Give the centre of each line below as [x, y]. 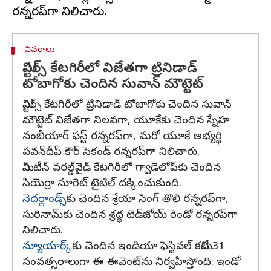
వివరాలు [41, 51]
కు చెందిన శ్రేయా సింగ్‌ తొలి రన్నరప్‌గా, [147, 200]
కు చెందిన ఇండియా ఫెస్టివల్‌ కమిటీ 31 [148, 247]
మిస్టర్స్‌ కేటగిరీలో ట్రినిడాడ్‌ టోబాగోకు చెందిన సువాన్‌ [127, 106]
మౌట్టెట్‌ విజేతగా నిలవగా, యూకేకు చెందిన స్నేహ [126, 121]
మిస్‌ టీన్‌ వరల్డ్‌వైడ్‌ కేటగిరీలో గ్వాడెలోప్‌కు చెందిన [122, 168]
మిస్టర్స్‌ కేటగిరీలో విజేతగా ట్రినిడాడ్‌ [110, 70]
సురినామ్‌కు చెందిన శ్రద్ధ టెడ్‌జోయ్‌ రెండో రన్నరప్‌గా [130, 216]
